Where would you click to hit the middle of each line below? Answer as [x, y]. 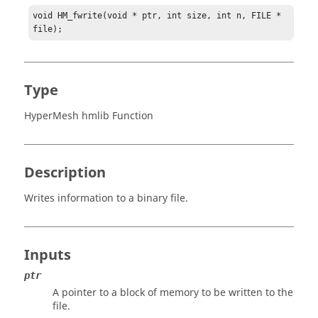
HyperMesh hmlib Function [89, 116]
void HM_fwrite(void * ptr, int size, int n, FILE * [157, 16]
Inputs [48, 256]
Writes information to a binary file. [106, 199]
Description [65, 173]
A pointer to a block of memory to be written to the [173, 293]
